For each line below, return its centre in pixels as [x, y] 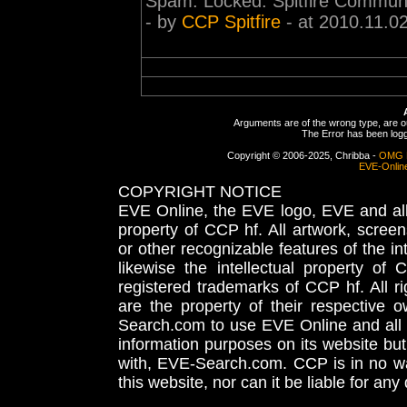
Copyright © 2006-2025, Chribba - [303, 155]
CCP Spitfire [231, 22]
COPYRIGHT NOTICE [200, 192]
